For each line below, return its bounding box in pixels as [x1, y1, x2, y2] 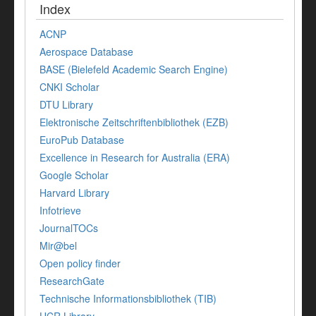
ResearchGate [39, 273, 104, 288]
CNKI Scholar [39, 79, 99, 94]
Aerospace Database [39, 44, 133, 59]
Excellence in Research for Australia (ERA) [39, 150, 230, 164]
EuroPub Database [39, 132, 124, 147]
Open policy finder [39, 255, 121, 270]
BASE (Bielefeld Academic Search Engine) [39, 61, 228, 76]
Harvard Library [39, 185, 109, 200]
